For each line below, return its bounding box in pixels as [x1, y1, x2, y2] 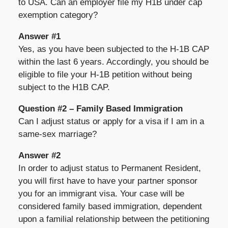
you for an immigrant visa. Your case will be [18, 188, 184, 198]
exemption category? [18, 10, 98, 20]
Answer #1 [18, 31, 61, 41]
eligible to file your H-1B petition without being [18, 69, 192, 79]
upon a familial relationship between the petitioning [18, 214, 209, 224]
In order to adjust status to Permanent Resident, [18, 163, 201, 173]
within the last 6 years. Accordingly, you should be [18, 56, 209, 67]
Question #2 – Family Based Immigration [18, 103, 183, 113]
